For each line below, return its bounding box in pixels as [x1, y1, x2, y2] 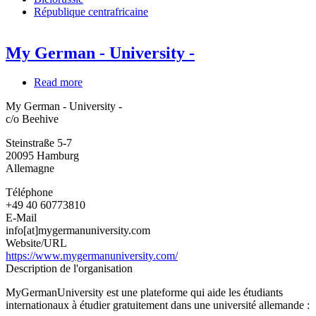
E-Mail [6, 212, 37, 224]
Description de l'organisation [6, 262, 133, 275]
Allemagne [6, 162, 54, 175]
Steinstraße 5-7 [6, 137, 72, 150]
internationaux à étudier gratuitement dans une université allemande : [6, 299, 310, 312]
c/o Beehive [6, 113, 59, 126]
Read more [34, 76, 83, 89]
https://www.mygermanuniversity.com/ [6, 250, 178, 262]
